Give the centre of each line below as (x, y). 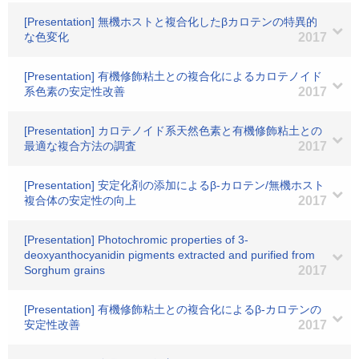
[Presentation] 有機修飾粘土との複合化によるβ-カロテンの (173, 309)
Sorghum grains (65, 270)
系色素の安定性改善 (75, 91)
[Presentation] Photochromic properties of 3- (136, 240)
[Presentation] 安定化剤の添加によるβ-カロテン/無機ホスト (174, 185)
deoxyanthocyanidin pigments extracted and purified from (169, 255)
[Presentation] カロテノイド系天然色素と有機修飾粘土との (173, 131)
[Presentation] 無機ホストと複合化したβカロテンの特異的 (171, 22)
